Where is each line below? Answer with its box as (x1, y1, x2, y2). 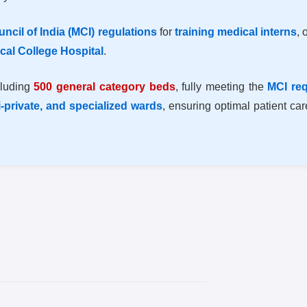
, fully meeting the (175, 80, 268, 93)
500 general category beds (34, 80, 175, 93)
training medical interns (174, 25, 297, 38)
